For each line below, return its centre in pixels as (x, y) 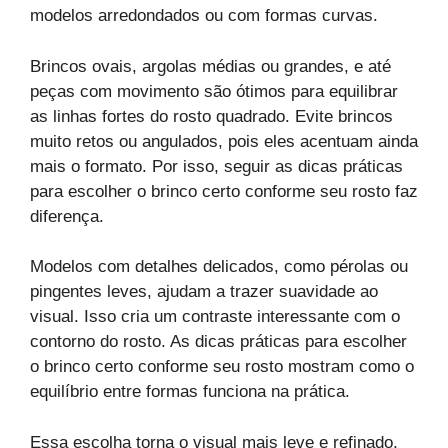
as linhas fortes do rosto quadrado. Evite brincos (211, 116)
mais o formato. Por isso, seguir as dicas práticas (216, 166)
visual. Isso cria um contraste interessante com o (215, 317)
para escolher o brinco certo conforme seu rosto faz (224, 191)
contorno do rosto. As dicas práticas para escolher (218, 342)
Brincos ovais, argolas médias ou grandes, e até (210, 66)
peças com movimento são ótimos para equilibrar (214, 91)
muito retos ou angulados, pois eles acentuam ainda (224, 141)
